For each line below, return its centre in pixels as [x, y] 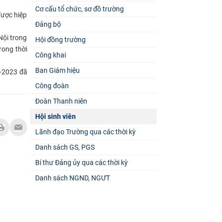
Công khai [50, 55]
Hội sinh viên [55, 116]
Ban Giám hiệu [57, 70]
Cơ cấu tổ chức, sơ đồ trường [79, 9]
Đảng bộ [48, 24]
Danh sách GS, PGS [65, 147]
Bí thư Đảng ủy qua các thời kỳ [81, 162]
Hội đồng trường [60, 39]
